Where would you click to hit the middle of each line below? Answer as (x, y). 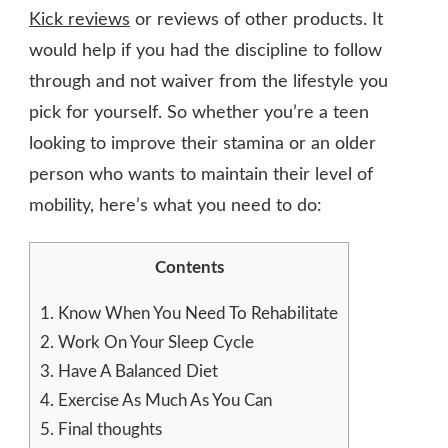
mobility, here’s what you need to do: (175, 205)
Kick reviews (79, 19)
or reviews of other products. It (256, 19)
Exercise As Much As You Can (163, 400)
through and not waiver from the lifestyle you (208, 81)
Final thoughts (108, 429)
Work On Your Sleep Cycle (154, 342)
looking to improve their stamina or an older (202, 143)
